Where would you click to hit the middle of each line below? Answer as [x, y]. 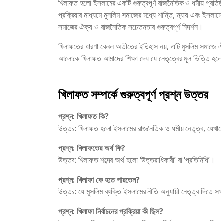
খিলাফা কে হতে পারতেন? [108, 180]
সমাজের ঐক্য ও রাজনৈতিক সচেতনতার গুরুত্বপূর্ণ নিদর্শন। [131, 27]
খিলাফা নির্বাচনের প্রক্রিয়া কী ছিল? [120, 211]
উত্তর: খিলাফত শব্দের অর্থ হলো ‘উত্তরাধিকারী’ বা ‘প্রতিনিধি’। [137, 160]
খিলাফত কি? [93, 117]
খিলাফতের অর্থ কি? [101, 148]
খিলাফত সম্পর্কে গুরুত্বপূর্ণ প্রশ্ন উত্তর [135, 94]
